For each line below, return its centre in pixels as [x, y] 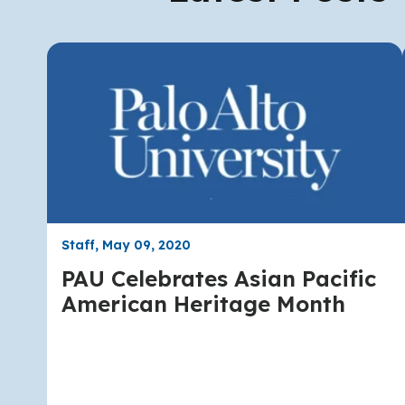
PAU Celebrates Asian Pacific [219, 278]
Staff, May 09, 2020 [126, 245]
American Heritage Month [203, 303]
